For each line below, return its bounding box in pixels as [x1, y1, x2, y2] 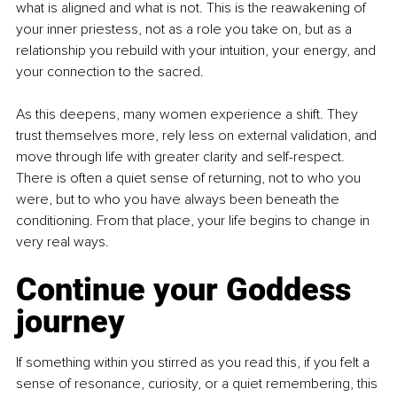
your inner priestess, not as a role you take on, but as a [16, 20, 355, 39]
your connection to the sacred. [16, 63, 204, 82]
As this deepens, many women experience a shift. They [16, 105, 362, 124]
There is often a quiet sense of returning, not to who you [16, 169, 364, 188]
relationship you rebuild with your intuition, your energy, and [16, 42, 379, 60]
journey [16, 303, 125, 341]
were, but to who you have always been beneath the [16, 191, 343, 209]
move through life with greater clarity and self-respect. [16, 148, 348, 167]
